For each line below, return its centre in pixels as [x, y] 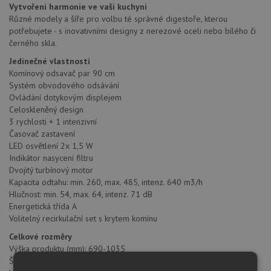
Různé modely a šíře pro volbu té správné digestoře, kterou [118, 19]
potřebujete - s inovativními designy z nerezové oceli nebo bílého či [132, 31]
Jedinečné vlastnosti [50, 61]
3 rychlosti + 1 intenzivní [53, 122]
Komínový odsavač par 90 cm [62, 73]
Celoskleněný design [46, 110]
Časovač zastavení [42, 134]
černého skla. [33, 43]
